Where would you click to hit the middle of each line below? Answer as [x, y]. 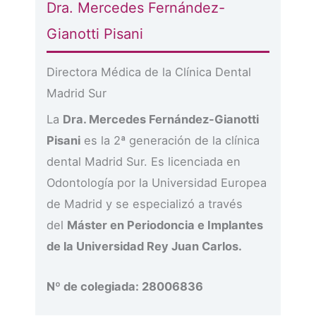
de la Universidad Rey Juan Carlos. [145, 247]
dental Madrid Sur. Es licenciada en [144, 162]
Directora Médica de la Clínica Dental [149, 72]
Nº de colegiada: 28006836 [125, 286]
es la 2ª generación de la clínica [170, 141]
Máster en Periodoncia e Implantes [165, 225]
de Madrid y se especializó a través [145, 204]
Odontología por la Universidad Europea [157, 183]
